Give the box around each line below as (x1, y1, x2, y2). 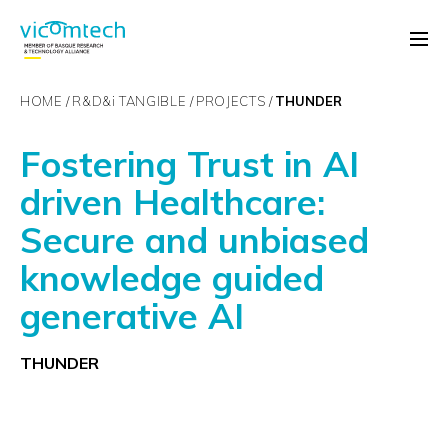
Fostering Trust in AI (20, 142, 359, 186)
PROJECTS (196, 93, 266, 109)
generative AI (20, 294, 244, 338)
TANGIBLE (115, 93, 191, 109)
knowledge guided (20, 256, 324, 300)
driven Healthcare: (20, 180, 325, 224)
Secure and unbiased (20, 218, 369, 262)
